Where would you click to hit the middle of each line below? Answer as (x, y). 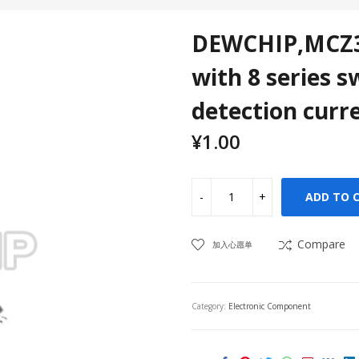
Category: (210, 306)
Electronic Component (270, 306)
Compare (321, 244)
